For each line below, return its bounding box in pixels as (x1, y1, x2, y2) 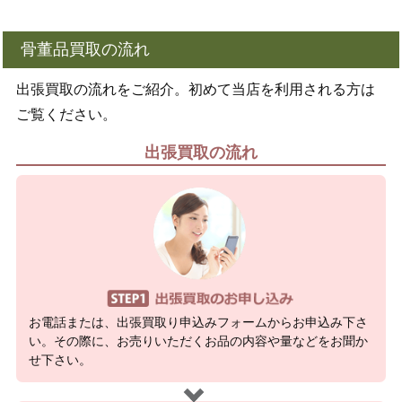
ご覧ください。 (15, 107, 117, 123)
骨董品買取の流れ (21, 40, 151, 59)
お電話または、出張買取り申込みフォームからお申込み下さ (28, 315, 368, 330)
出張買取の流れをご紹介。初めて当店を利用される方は (15, 82, 375, 98)
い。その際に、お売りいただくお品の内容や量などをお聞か (28, 334, 368, 349)
